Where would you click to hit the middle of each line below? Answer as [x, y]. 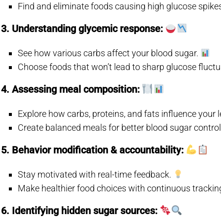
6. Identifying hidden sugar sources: [80, 211]
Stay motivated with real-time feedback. [96, 175]
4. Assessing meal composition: [72, 90]
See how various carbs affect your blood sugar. [109, 53]
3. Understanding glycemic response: [83, 29]
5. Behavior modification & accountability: [93, 150]
